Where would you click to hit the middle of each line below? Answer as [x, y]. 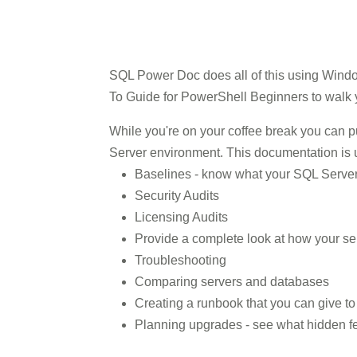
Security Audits [177, 196]
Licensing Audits [181, 217]
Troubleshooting [180, 260]
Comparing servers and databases [232, 282]
